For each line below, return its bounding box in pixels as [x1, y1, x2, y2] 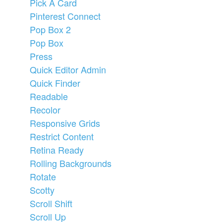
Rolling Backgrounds [30, 156, 111, 169]
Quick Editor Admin [30, 62, 106, 76]
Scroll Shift [30, 196, 72, 210]
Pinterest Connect [30, 9, 101, 22]
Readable [30, 89, 68, 103]
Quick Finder [30, 76, 80, 89]
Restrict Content [30, 129, 94, 143]
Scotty [30, 183, 55, 196]
